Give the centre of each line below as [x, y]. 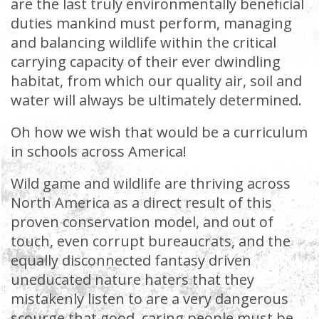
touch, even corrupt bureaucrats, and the [151, 241]
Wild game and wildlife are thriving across [151, 183]
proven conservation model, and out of [142, 222]
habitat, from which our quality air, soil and [156, 81]
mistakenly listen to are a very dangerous [150, 299]
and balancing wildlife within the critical [143, 42]
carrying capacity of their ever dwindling [146, 62]
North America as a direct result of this [141, 203]
